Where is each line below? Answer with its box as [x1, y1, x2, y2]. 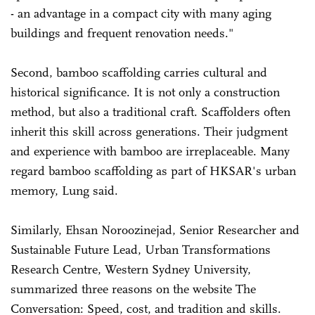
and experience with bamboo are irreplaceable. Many [11, 143, 290, 160]
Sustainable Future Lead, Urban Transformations [11, 242, 271, 258]
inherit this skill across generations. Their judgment [11, 124, 288, 140]
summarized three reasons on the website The [11, 281, 256, 297]
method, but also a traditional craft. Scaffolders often [11, 104, 290, 120]
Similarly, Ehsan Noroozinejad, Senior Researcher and [11, 222, 300, 238]
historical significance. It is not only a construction [11, 84, 280, 101]
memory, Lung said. [11, 183, 118, 199]
